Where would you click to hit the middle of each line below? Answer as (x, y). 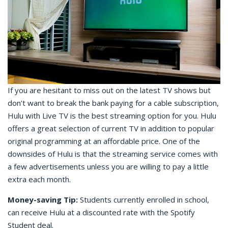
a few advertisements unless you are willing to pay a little (108, 167)
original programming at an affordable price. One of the (104, 141)
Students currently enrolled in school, (145, 200)
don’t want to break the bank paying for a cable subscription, (113, 103)
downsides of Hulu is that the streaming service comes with (113, 154)
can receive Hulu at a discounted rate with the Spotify (101, 212)
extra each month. (39, 179)
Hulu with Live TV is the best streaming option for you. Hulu (112, 116)
